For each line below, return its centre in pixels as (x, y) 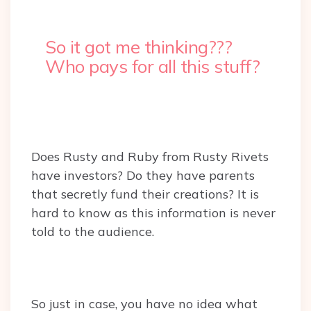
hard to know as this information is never (153, 213)
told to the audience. (93, 232)
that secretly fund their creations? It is (145, 194)
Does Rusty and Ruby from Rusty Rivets (150, 157)
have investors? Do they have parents (143, 176)
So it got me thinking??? (138, 47)
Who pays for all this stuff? (155, 67)
